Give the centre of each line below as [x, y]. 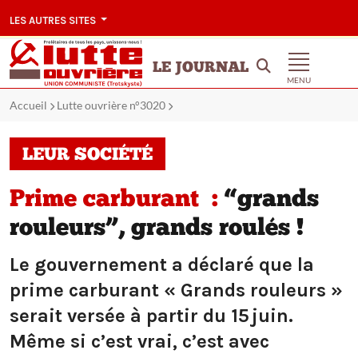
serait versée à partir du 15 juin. [151, 316]
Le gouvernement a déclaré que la [162, 265]
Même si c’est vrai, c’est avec [139, 342]
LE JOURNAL [201, 68]
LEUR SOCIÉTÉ [88, 156]
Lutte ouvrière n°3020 [111, 105]
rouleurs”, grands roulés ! [157, 229]
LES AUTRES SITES [54, 20]
